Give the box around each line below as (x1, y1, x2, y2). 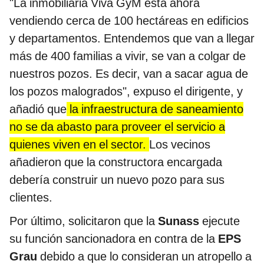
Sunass (158, 214, 202, 228)
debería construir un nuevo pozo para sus (9, 173, 225, 187)
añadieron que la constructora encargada (9, 155, 222, 169)
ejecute (202, 214, 240, 228)
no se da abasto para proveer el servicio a (9, 120, 225, 134)
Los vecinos (149, 137, 210, 151)
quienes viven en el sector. (9, 137, 149, 151)
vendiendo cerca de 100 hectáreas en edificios (9, 14, 249, 28)
